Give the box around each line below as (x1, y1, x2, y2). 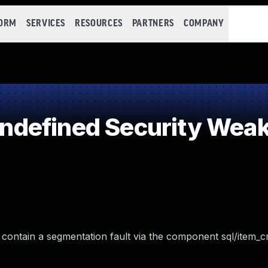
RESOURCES (75, 19, 123, 29)
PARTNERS (132, 19, 174, 29)
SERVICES (26, 19, 66, 29)
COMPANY (183, 19, 224, 29)
